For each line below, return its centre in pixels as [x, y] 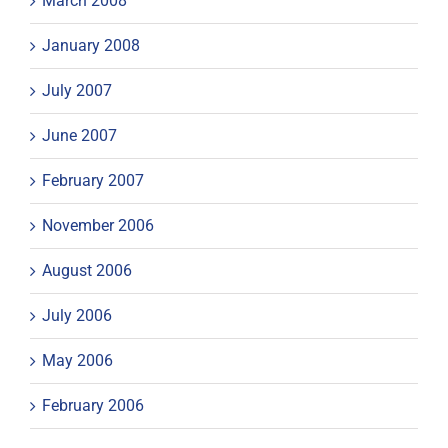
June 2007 [79, 135]
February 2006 [93, 405]
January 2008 [91, 45]
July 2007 [77, 90]
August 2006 [87, 270]
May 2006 [77, 360]
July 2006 [77, 315]
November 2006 [98, 225]
